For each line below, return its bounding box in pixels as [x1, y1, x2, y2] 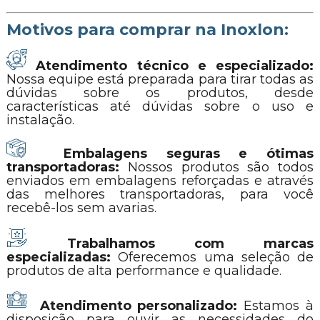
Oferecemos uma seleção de [118, 249, 314, 265]
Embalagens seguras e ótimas [64, 146, 314, 161]
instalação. [6, 112, 74, 128]
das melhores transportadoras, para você [6, 186, 314, 202]
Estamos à [244, 298, 314, 314]
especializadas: [6, 249, 119, 265]
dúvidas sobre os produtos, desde [6, 85, 314, 101]
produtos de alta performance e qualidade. [6, 263, 281, 279]
